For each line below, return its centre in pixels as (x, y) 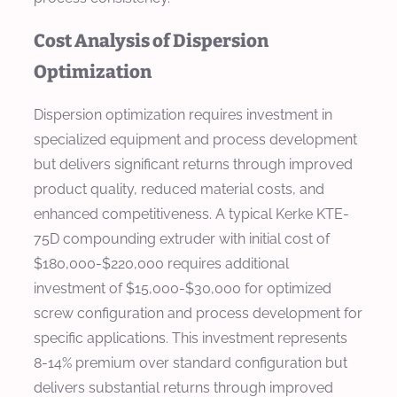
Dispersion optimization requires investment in (183, 114)
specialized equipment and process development (195, 139)
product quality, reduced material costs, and (179, 189)
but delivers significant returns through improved (193, 164)
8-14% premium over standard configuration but (191, 362)
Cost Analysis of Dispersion (151, 40)
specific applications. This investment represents (191, 338)
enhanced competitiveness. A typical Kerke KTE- (191, 214)
